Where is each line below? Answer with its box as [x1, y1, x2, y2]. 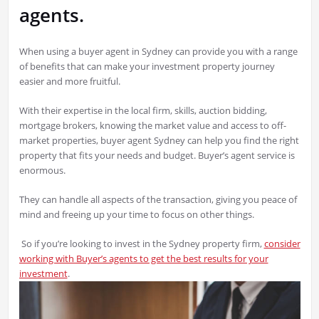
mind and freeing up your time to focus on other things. [19, 208, 254, 221]
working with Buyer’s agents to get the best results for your [19, 252, 268, 266]
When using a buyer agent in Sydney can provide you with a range [19, 45, 298, 58]
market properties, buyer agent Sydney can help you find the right [19, 134, 299, 147]
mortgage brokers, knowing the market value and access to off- [19, 119, 286, 132]
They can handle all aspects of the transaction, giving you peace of [19, 193, 297, 206]
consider [263, 237, 300, 251]
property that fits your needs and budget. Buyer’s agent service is [19, 149, 295, 162]
